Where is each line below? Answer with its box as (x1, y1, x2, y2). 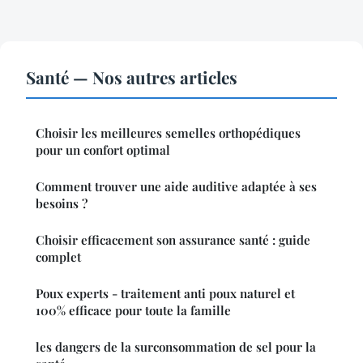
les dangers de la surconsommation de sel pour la (36, 338, 316, 355)
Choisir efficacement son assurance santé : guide (36, 231, 310, 248)
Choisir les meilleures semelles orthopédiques (36, 124, 301, 141)
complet (36, 248, 81, 265)
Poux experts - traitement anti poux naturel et (36, 284, 295, 301)
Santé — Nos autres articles (26, 65, 237, 88)
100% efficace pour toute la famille (36, 301, 231, 318)
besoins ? (36, 194, 88, 211)
